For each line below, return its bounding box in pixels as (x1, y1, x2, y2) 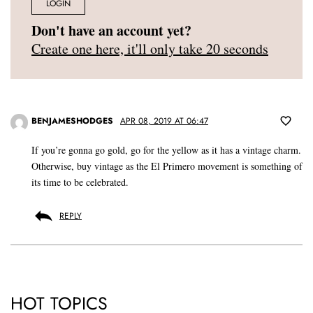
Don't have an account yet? (31, 20, 191, 41)
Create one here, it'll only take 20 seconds (31, 39, 268, 59)
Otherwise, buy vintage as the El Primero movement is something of (31, 159, 303, 173)
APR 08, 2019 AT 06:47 (120, 115, 208, 128)
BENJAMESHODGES (31, 115, 113, 128)
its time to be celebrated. (31, 175, 129, 189)
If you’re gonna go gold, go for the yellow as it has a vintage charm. (31, 143, 301, 157)
